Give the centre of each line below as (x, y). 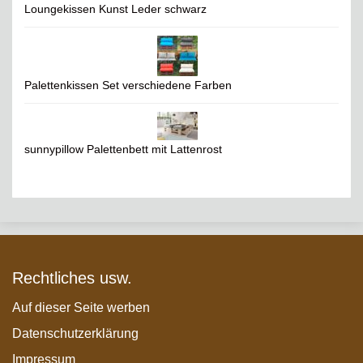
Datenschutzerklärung (75, 334)
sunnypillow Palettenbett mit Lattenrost (123, 149)
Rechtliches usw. (72, 278)
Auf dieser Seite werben (81, 308)
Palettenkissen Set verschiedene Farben (128, 85)
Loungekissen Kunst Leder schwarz (115, 9)
